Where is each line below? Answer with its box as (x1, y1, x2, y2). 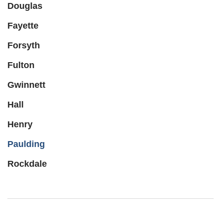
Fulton (7, 60, 35, 71)
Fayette (7, 21, 38, 31)
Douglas (7, 1, 42, 11)
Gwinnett (7, 80, 45, 90)
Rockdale (7, 159, 47, 169)
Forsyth (7, 40, 40, 51)
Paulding (7, 139, 45, 149)
